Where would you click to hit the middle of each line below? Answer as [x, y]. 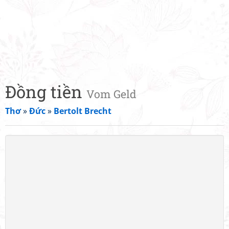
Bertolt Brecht [83, 111]
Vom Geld [111, 94]
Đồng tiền [46, 91]
